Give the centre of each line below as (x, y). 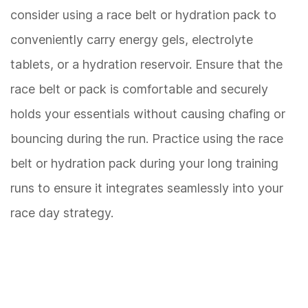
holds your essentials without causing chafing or (148, 113)
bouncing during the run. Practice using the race (147, 138)
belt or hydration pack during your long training (144, 163)
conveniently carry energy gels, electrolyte (132, 39)
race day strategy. (62, 212)
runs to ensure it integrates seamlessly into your (147, 188)
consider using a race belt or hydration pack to (143, 14)
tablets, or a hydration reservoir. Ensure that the (146, 64)
